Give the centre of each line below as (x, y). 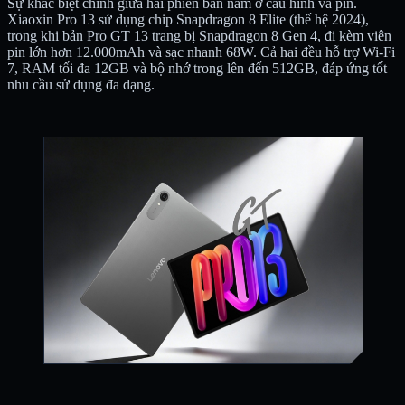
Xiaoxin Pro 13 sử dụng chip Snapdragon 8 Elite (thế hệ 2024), (188, 19)
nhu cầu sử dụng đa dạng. (81, 84)
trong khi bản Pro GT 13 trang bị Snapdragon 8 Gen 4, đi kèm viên (199, 35)
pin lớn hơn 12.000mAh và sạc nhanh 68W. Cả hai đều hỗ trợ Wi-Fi (201, 52)
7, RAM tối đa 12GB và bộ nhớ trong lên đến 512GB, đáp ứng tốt (197, 68)
